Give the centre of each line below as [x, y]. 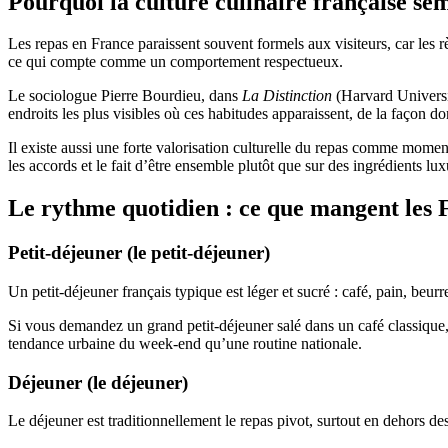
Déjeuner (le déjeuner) [98, 382]
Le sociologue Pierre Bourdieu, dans [125, 96]
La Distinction [287, 96]
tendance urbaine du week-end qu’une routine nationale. [185, 343]
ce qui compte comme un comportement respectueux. [175, 62]
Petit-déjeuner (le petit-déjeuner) [139, 253]
